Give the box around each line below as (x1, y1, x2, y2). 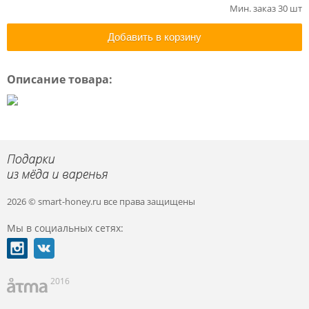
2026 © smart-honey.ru (7, 195, 103, 208)
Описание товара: (7, 72, 112, 87)
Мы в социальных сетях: (7, 221, 123, 235)
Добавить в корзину (108, 31, 201, 43)
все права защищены (103, 195, 195, 208)
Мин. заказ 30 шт (230, 2, 302, 14)
